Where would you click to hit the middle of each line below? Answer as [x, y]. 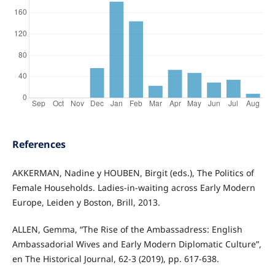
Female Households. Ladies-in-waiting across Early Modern [134, 188]
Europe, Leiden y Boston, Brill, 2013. [86, 203]
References [39, 145]
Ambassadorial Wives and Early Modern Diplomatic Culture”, [137, 244]
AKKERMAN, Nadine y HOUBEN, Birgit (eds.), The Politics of [133, 173]
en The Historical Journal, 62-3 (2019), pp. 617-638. [115, 259]
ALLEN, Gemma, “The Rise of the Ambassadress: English [127, 230]
